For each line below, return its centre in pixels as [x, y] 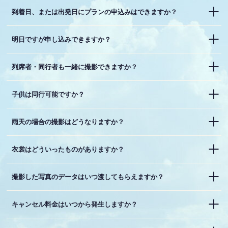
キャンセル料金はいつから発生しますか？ [75, 204]
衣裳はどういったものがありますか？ [68, 149]
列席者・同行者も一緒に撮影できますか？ [75, 67]
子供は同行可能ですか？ [48, 94]
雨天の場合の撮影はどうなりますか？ [68, 122]
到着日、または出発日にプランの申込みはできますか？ [95, 12]
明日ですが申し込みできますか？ [62, 39]
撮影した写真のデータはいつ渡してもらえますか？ [88, 177]
